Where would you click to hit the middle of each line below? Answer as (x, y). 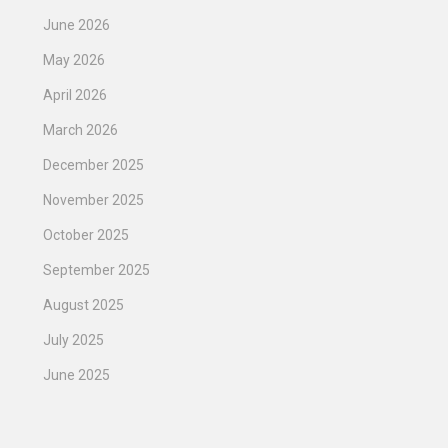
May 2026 (74, 60)
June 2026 (76, 25)
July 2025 (73, 340)
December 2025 (93, 165)
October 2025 (86, 235)
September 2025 (96, 270)
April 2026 (75, 95)
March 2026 (80, 130)
